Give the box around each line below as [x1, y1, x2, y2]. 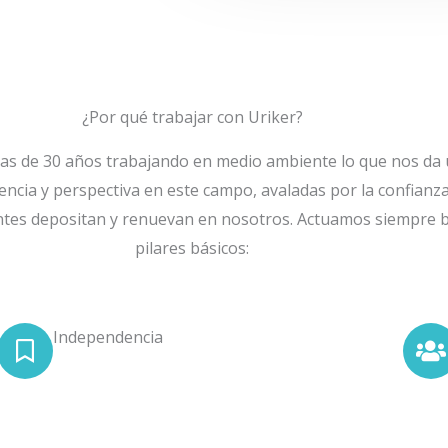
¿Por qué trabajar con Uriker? [81, 105, 303, 128]
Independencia [52, 325, 163, 348]
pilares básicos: [135, 236, 249, 259]
